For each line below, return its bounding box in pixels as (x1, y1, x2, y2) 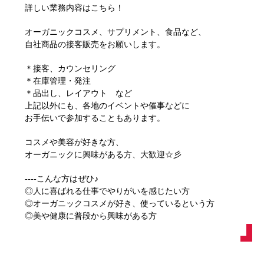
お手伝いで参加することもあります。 (25, 113, 165, 123)
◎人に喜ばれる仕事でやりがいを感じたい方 (25, 186, 190, 196)
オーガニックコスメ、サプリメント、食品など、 (25, 27, 206, 37)
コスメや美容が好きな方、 (25, 137, 124, 147)
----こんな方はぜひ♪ (25, 174, 98, 184)
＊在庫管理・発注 (25, 76, 91, 86)
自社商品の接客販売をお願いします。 (25, 39, 165, 49)
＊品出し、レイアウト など (25, 88, 132, 98)
